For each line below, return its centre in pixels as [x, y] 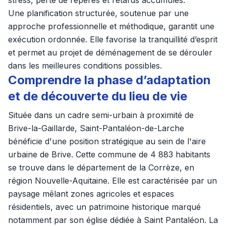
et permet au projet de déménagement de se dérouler [110, 52]
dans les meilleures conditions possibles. [85, 66]
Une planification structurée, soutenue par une [98, 13]
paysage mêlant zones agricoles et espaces [91, 194]
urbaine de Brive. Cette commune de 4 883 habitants [109, 154]
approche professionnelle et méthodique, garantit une [111, 26]
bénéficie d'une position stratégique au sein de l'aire [107, 141]
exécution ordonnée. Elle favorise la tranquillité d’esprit [113, 39]
